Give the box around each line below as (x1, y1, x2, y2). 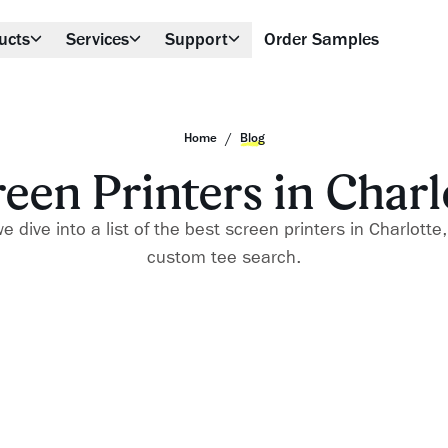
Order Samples (263, 29, 379, 50)
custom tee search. (147, 247, 301, 268)
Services (65, 29, 129, 50)
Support (164, 29, 228, 50)
